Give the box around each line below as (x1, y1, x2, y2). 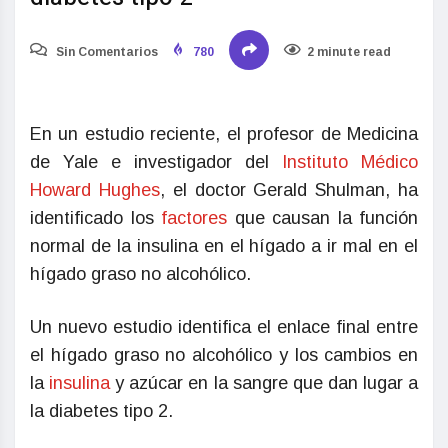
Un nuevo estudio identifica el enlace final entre (30, 317, 418, 338)
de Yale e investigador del (30, 152, 282, 173)
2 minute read (307, 45, 391, 60)
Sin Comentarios (53, 45, 158, 60)
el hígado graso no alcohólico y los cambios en (30, 345, 418, 366)
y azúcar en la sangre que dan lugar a (110, 373, 419, 394)
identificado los (30, 208, 161, 229)
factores (161, 208, 227, 229)
